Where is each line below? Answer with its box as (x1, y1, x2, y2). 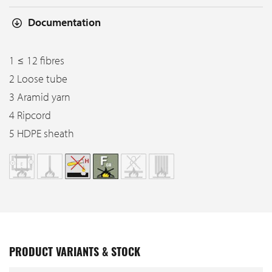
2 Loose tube (9, 71, 67, 86)
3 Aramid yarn (9, 89, 70, 104)
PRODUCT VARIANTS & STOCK (9, 247, 140, 259)
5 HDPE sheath (9, 126, 74, 140)
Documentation (28, 15, 101, 30)
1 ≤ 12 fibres (9, 53, 64, 67)
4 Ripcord (9, 107, 51, 122)
